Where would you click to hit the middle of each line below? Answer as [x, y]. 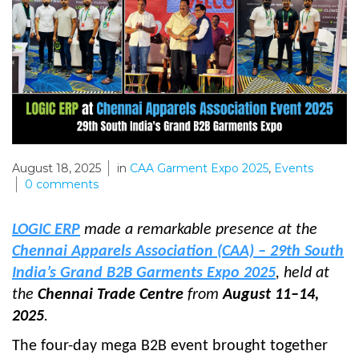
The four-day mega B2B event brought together [170, 346]
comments [66, 185]
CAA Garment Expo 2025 [199, 169]
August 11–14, [271, 294]
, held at [303, 273]
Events [294, 169]
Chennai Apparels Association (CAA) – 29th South [178, 251]
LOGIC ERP [46, 230]
